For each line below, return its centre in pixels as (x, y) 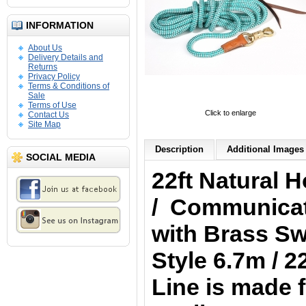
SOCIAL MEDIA (61, 157)
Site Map (44, 124)
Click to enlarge (230, 113)
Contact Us (48, 115)
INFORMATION (60, 25)
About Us (45, 48)
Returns (43, 67)
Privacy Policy (54, 76)
